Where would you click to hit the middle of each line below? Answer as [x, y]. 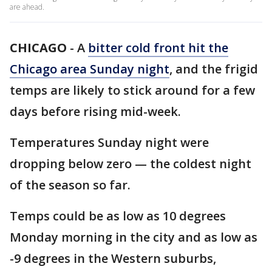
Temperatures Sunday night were [109, 142]
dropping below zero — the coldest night [131, 164]
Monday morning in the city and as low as [134, 237]
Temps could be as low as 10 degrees [118, 216]
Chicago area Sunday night [90, 69]
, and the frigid [214, 69]
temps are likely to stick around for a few [132, 90]
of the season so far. [70, 185]
